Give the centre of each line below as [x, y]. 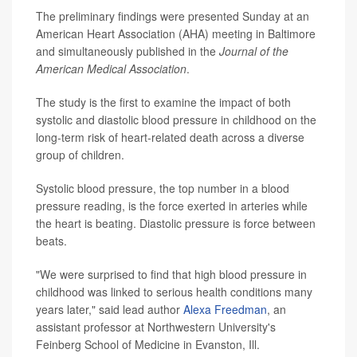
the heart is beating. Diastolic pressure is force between [176, 224]
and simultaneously [84, 51]
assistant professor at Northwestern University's [156, 327]
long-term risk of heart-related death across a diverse [170, 137]
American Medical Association [111, 69]
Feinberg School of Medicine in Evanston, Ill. [148, 345]
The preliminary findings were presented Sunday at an [173, 16]
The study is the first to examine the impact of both [163, 102]
